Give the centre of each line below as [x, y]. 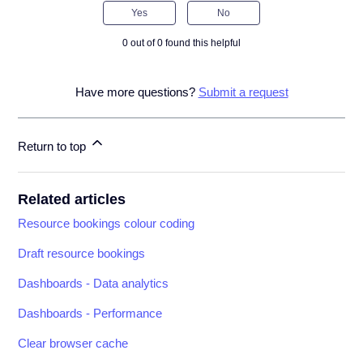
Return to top [54, 147]
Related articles [72, 200]
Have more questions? [137, 92]
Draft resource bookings [82, 254]
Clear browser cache [73, 344]
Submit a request [243, 92]
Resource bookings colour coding [107, 224]
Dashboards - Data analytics [94, 284]
